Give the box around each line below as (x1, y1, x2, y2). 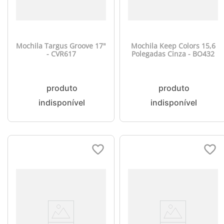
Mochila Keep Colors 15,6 (130, 41, 215, 50)
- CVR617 (46, 49, 76, 58)
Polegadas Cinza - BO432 (131, 49, 214, 58)
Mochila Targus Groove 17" (16, 41, 106, 50)
